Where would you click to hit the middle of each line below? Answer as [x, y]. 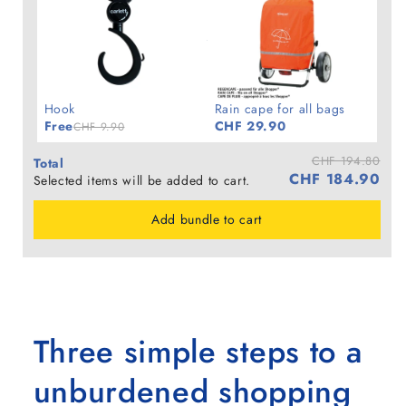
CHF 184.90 [334, 179]
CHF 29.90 [250, 126]
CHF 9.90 [99, 127]
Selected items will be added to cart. [141, 181]
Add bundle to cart [207, 220]
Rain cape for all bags [280, 109]
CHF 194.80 [346, 161]
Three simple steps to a [198, 351]
